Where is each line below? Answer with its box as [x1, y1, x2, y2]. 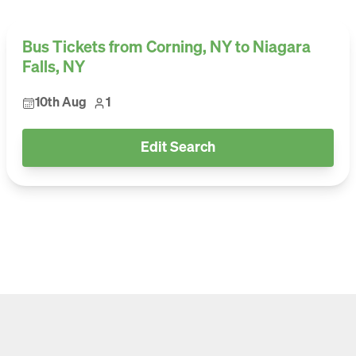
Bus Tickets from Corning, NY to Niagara [22, 40, 311, 56]
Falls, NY [22, 60, 85, 75]
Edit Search [141, 141, 215, 155]
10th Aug [35, 97, 87, 110]
